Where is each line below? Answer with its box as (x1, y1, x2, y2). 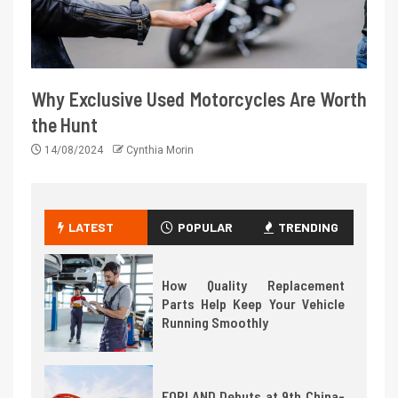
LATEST (68, 219, 114, 235)
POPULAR (177, 219, 233, 235)
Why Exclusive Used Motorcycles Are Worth (31, 87, 367, 111)
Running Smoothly (161, 313, 268, 330)
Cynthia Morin (126, 144, 194, 157)
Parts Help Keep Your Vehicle (161, 294, 345, 312)
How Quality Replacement (161, 275, 345, 293)
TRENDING (277, 219, 338, 235)
